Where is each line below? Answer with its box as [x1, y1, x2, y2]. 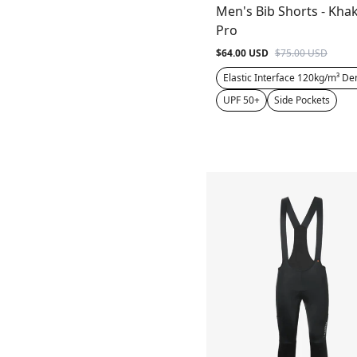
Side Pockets [273, 93, 330, 108]
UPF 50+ [222, 93, 260, 108]
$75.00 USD [274, 46, 328, 61]
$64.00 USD [215, 46, 269, 61]
